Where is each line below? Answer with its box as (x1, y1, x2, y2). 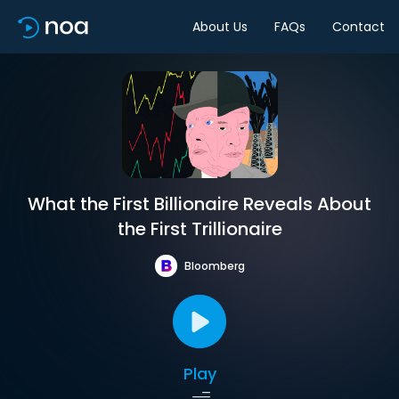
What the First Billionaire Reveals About (28, 191, 371, 216)
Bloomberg (183, 257, 245, 273)
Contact (332, 17, 385, 36)
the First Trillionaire (117, 216, 282, 241)
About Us (192, 17, 248, 36)
